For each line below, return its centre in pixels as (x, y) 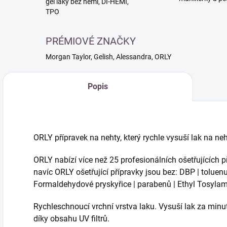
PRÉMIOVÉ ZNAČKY (91, 41)
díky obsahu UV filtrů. (71, 219)
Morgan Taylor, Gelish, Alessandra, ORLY (108, 57)
